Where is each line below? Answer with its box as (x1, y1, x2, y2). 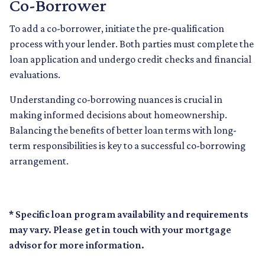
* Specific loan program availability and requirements (9, 208, 248, 221)
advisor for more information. (9, 239, 144, 251)
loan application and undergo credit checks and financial (9, 53, 251, 66)
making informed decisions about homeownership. (9, 109, 227, 121)
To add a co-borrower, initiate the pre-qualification (9, 22, 224, 35)
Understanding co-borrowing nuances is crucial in (9, 93, 222, 106)
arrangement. (9, 155, 69, 167)
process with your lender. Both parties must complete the (9, 38, 254, 50)
